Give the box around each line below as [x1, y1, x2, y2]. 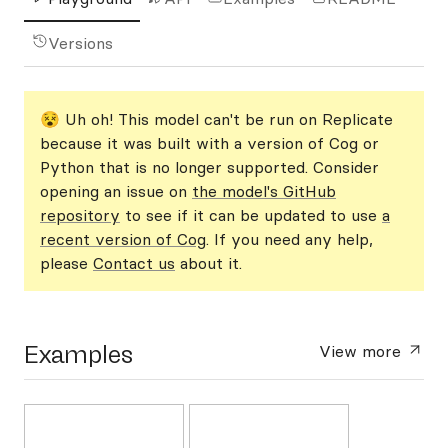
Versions [48, 33, 113, 53]
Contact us [93, 253, 175, 273]
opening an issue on [40, 181, 192, 201]
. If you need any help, [206, 229, 373, 249]
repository [40, 205, 120, 225]
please [40, 253, 93, 273]
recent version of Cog [40, 229, 206, 249]
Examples [24, 340, 133, 369]
